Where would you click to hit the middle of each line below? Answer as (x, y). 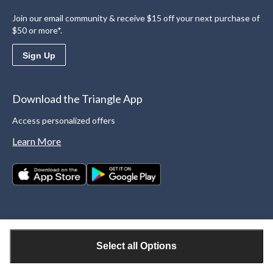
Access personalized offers (64, 121)
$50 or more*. (37, 30)
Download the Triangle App (78, 99)
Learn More (37, 141)
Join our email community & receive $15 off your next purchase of (136, 18)
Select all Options (136, 246)
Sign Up (39, 56)
